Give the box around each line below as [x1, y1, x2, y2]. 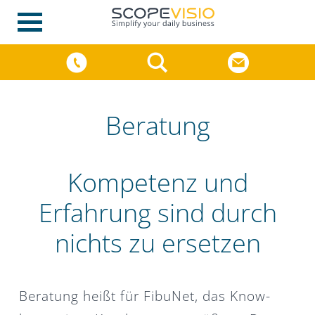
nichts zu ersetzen [54, 225, 261, 260]
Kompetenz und [67, 165, 248, 200]
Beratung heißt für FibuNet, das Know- [19, 286, 271, 305]
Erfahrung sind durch [38, 195, 277, 230]
